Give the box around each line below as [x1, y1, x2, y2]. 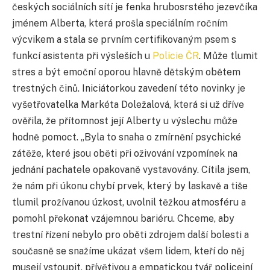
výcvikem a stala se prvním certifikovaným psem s [12, 34, 236, 46]
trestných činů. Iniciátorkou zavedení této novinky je [12, 83, 245, 95]
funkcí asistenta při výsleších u [12, 50, 152, 62]
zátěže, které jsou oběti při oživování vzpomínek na [12, 148, 237, 160]
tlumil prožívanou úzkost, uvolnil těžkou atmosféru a [12, 196, 246, 209]
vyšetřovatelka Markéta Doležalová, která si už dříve [12, 99, 244, 111]
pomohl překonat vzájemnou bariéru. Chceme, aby [12, 213, 234, 225]
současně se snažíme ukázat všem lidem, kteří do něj [12, 245, 244, 257]
